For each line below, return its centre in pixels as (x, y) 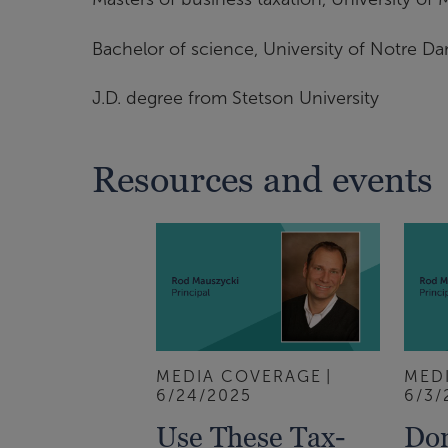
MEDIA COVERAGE (239, 376)
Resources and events (262, 180)
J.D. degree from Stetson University (235, 98)
